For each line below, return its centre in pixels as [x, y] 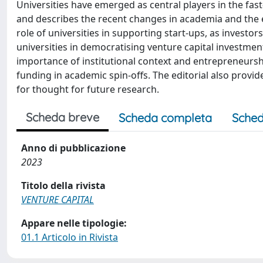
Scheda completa [165, 118]
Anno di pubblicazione [73, 148]
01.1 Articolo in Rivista [70, 237]
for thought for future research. [88, 89]
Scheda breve [63, 117]
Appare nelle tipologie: [74, 223]
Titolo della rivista [63, 186]
